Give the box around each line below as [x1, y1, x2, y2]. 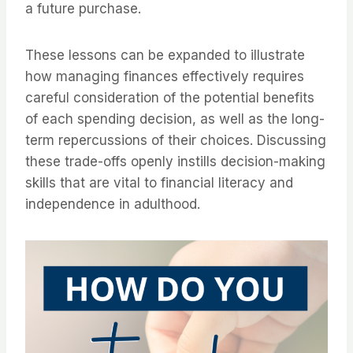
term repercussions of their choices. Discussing [25, 132, 326, 149]
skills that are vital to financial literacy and [25, 175, 293, 191]
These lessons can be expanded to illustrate [25, 47, 305, 64]
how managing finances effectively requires [25, 69, 304, 85]
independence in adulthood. [25, 196, 200, 213]
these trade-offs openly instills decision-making [25, 154, 325, 170]
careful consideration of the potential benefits [25, 90, 314, 106]
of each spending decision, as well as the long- [25, 111, 325, 128]
